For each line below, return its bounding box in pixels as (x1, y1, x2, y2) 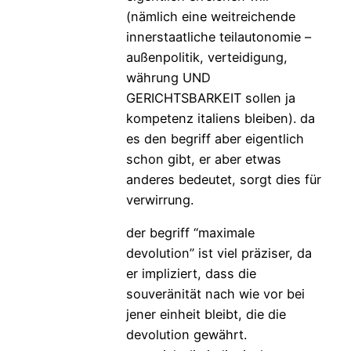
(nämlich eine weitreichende (125, 8, 295, 24)
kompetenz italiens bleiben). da (125, 110, 315, 126)
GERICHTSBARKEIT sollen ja (125, 89, 295, 106)
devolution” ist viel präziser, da (125, 245, 312, 262)
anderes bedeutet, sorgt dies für (125, 171, 321, 187)
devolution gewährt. (125, 327, 247, 343)
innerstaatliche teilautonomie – (125, 28, 311, 45)
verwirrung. (125, 191, 194, 208)
